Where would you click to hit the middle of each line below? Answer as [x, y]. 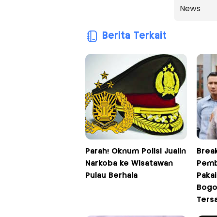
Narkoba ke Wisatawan [129, 163]
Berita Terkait [134, 36]
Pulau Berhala [111, 175]
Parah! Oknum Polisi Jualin [135, 151]
